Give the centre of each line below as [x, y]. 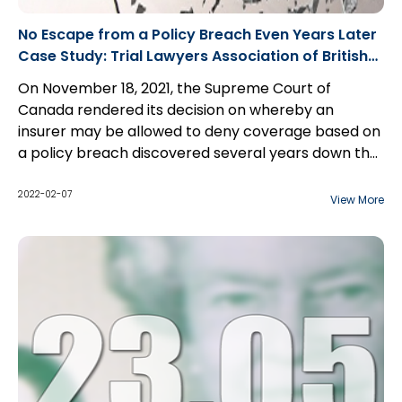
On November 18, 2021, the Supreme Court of [175, 88]
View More [357, 200]
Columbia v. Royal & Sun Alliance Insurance [176, 78]
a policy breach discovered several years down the [198, 153]
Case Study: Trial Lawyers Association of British [193, 56]
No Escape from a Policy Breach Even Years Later [197, 35]
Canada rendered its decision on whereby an [176, 110]
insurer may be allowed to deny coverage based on [199, 131]
